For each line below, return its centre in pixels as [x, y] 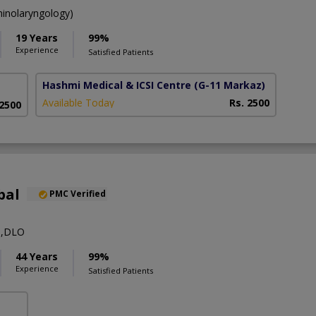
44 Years [37, 256]
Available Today [79, 102]
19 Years [37, 37]
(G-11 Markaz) [230, 85]
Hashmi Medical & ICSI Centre [117, 85]
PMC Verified [78, 193]
